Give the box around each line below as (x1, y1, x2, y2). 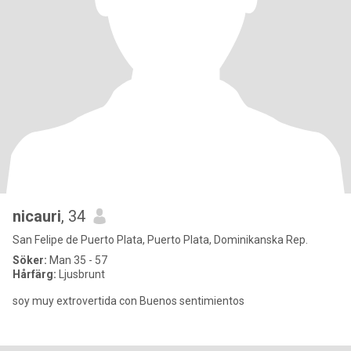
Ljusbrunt (56, 268, 105, 280)
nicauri (13, 207, 61, 226)
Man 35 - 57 (47, 254, 107, 266)
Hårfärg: (13, 268, 56, 280)
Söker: (13, 254, 47, 266)
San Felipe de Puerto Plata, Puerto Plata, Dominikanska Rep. (13, 233, 308, 246)
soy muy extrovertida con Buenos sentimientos (13, 295, 244, 307)
